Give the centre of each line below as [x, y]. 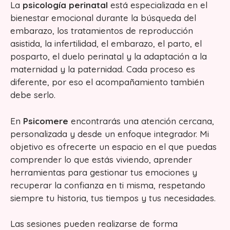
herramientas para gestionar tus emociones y [104, 172]
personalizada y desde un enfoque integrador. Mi [110, 133]
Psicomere [47, 121]
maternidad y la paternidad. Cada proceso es [103, 69]
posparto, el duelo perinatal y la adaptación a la [109, 56]
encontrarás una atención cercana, [142, 121]
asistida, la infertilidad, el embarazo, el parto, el [106, 43]
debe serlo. [33, 95]
